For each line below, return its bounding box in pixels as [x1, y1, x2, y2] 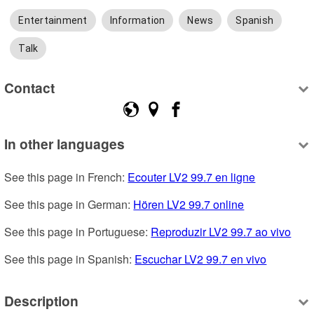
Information [109, 14, 165, 26]
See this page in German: [4, 196, 134, 212]
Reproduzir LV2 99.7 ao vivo [151, 223, 292, 240]
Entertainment [18, 14, 88, 26]
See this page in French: [4, 168, 128, 185]
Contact [4, 78, 55, 98]
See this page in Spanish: [4, 250, 135, 267]
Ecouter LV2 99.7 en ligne [128, 168, 256, 185]
